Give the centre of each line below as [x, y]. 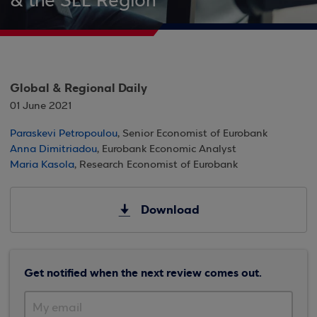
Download [170, 210]
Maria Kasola [42, 165]
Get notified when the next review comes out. [143, 273]
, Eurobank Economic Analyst [167, 149]
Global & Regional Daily [79, 88]
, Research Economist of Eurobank [156, 165]
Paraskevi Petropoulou [64, 134]
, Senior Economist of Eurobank [192, 134]
